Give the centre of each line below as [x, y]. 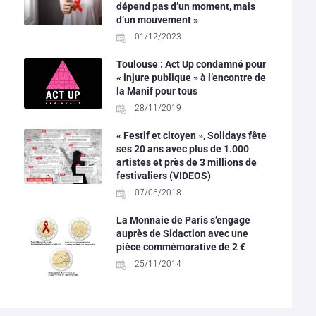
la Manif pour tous [157, 91]
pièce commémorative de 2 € [181, 247]
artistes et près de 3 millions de [186, 162]
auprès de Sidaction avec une [182, 233]
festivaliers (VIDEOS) [163, 175]
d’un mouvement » [157, 19]
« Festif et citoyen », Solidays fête [191, 135]
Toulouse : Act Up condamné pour [191, 64]
